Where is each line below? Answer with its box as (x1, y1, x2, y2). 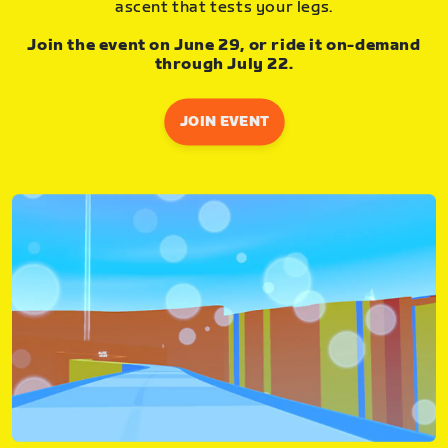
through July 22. (154, 55, 294, 75)
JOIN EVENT (179, 113, 269, 131)
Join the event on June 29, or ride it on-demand (27, 36, 421, 56)
